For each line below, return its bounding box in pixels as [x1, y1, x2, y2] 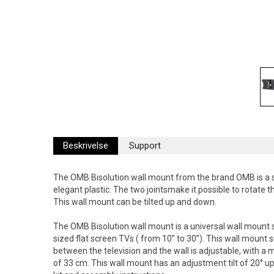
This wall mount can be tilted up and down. [53, 197, 217, 207]
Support [129, 140, 161, 152]
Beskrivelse [63, 140, 108, 152]
